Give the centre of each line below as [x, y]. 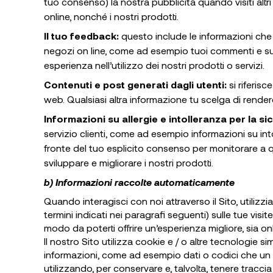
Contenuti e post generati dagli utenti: [135, 84]
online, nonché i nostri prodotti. [111, 16]
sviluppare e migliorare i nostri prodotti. [129, 162]
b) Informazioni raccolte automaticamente [139, 182]
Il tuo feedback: [81, 36]
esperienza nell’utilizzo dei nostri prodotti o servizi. [154, 65]
